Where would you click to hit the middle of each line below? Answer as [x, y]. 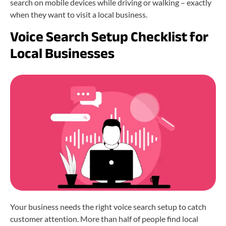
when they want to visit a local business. [79, 14]
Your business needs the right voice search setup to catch [108, 206]
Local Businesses [62, 53]
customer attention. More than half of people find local [104, 218]
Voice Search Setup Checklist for [109, 37]
